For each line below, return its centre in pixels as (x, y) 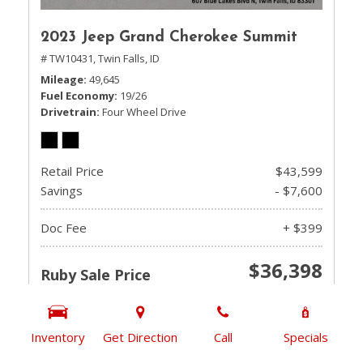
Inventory (58, 337)
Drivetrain (68, 112)
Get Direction (140, 337)
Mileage (62, 79)
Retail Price (72, 171)
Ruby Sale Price (96, 275)
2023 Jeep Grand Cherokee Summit (169, 38)
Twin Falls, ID (129, 58)
